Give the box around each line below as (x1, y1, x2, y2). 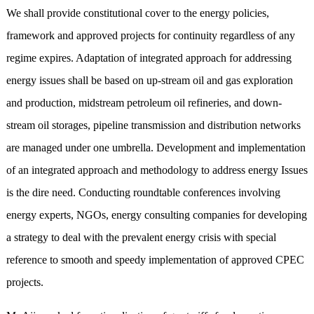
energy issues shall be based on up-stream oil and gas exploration (6, 74, 293, 87)
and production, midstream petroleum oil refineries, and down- (6, 97, 282, 109)
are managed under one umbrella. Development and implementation (6, 142, 306, 154)
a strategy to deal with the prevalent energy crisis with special (6, 231, 276, 244)
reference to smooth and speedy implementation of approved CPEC (6, 254, 304, 266)
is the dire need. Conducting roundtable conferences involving (6, 186, 280, 199)
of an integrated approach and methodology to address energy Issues (6, 164, 308, 177)
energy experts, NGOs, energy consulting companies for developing (6, 209, 307, 221)
